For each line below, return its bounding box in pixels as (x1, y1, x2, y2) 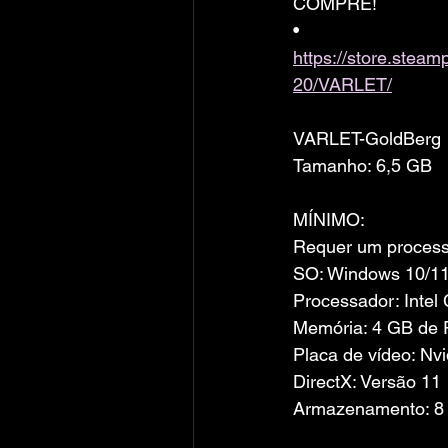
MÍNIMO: (293, 209, 365, 230)
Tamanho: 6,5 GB (293, 155, 432, 176)
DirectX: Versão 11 (293, 371, 441, 392)
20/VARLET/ (293, 74, 392, 95)
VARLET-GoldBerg (293, 128, 441, 149)
